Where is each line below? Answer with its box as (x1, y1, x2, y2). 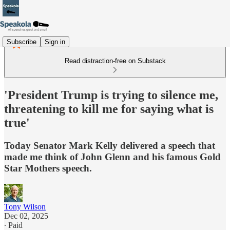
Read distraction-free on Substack (64, 57, 166, 65)
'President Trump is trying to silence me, (4, 88, 218, 102)
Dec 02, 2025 (4, 211, 48, 220)
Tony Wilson (4, 202, 46, 211)
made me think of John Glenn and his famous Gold (4, 151, 221, 162)
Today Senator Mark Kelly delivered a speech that (4, 140, 215, 151)
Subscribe (7, 37, 36, 46)
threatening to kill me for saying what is (4, 102, 214, 116)
